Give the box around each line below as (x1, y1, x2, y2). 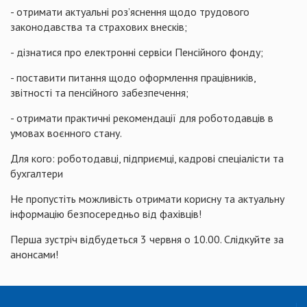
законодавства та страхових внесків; (10, 20, 187, 34)
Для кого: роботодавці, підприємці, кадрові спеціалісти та (10, 151, 284, 165)
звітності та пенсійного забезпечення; (10, 86, 188, 99)
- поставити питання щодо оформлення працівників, (10, 71, 256, 84)
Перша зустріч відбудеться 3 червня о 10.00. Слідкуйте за (10, 232, 284, 246)
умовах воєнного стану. (10, 126, 122, 140)
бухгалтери (10, 167, 63, 180)
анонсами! (10, 247, 58, 261)
